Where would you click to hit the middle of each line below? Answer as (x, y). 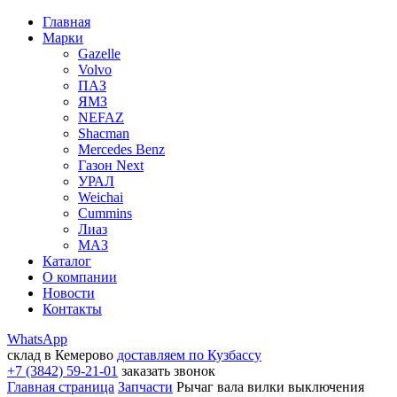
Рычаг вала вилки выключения (270, 387)
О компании (80, 277)
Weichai (101, 197)
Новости (69, 293)
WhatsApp (37, 339)
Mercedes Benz (121, 149)
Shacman (104, 133)
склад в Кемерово (60, 355)
